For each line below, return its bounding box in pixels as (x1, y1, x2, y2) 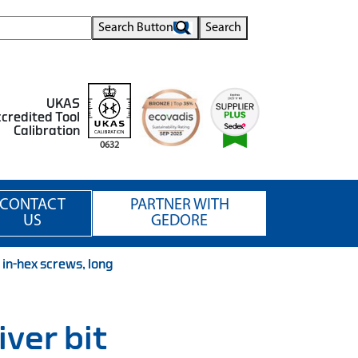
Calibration (14, 125, 80, 137)
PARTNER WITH (129, 197, 229, 213)
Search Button (98, 21, 173, 34)
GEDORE (151, 213, 209, 229)
